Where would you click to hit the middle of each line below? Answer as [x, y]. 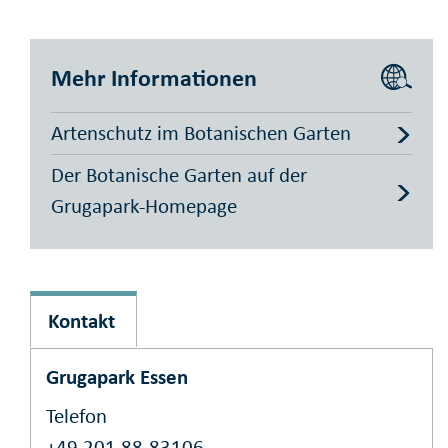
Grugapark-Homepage [144, 206]
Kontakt [81, 321]
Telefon [76, 415]
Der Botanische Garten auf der [179, 175]
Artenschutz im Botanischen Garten [201, 132]
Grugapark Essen [117, 377]
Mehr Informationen [154, 77]
